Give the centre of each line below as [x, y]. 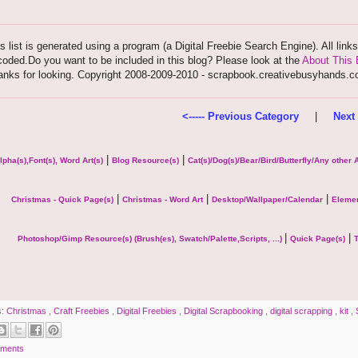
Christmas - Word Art [162, 199]
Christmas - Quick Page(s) [62, 199]
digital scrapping [302, 311]
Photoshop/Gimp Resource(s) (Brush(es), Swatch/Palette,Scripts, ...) [151, 238]
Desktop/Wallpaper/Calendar [267, 199]
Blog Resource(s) [145, 160]
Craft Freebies [83, 311]
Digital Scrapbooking [225, 311]
